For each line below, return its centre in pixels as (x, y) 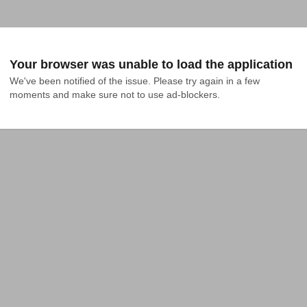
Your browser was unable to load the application (151, 64)
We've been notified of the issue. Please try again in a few (135, 81)
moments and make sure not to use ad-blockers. (115, 95)
